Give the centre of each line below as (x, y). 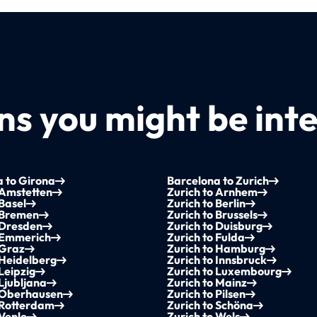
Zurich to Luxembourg (225, 271)
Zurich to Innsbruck (217, 260)
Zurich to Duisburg (215, 226)
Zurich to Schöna (211, 305)
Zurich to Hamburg (217, 249)
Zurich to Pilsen (207, 294)
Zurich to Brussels (213, 215)
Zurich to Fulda (206, 237)
